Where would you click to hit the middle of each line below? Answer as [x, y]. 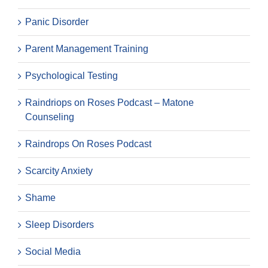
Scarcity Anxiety [59, 170]
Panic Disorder [57, 22]
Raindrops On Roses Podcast [88, 144]
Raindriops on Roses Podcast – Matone [109, 102]
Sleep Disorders [60, 224]
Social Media [53, 251]
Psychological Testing [71, 75]
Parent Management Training [87, 48]
